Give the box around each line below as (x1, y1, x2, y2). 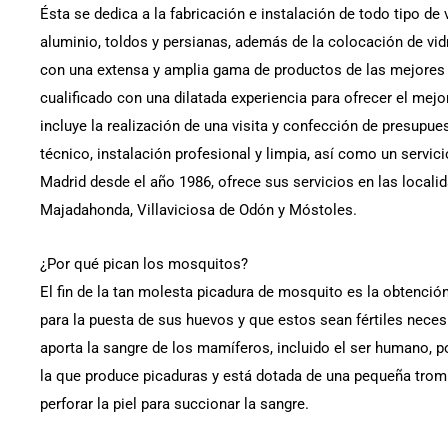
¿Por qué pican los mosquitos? (40, 254, 248, 273)
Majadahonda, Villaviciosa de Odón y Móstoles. (40, 200, 357, 219)
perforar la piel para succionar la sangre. (40, 394, 309, 413)
